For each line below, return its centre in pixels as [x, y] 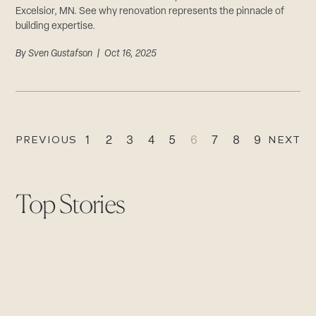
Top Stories [71, 203]
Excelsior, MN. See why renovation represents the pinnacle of [150, 11]
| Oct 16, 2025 [125, 54]
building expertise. [56, 26]
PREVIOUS [47, 140]
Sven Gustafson [61, 54]
